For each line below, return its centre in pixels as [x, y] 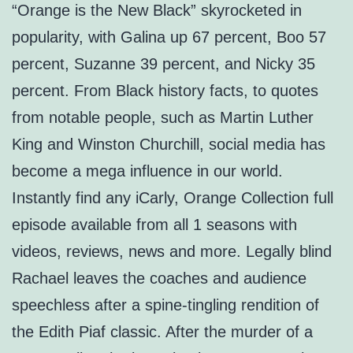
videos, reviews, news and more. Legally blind [172, 252]
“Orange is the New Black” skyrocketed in [157, 11]
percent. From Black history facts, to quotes [165, 91]
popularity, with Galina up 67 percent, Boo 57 [169, 37]
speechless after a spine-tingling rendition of [165, 305]
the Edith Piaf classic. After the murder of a [162, 332]
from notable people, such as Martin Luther [163, 118]
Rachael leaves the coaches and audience [159, 279]
